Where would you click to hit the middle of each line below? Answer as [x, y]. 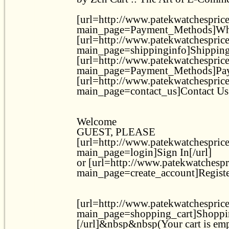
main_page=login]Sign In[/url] [144, 152]
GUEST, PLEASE [116, 132]
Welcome [97, 121]
